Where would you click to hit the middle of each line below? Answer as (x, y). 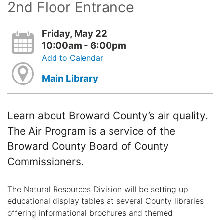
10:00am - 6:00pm (84, 45)
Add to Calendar (72, 58)
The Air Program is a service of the (91, 131)
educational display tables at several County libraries (106, 201)
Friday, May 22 (74, 33)
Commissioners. (46, 162)
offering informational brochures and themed (90, 212)
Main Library (70, 78)
